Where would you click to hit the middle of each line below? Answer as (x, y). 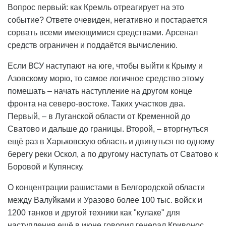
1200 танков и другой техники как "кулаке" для (94, 213)
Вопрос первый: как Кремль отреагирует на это (96, 8)
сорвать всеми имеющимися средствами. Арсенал (103, 33)
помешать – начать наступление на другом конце (100, 91)
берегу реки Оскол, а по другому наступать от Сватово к (113, 154)
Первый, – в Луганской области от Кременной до (99, 117)
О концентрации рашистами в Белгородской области (106, 188)
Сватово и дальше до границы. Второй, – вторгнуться (108, 129)
